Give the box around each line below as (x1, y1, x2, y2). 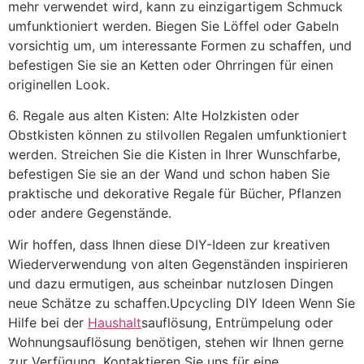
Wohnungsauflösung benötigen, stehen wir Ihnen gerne (8, 333, 344, 350)
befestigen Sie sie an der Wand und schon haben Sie (8, 166, 330, 183)
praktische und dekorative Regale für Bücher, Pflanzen (8, 185, 341, 202)
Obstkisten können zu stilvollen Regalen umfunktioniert (8, 127, 347, 144)
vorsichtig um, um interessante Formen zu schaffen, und (8, 37, 352, 54)
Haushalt (88, 314, 141, 331)
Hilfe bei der (8, 314, 88, 331)
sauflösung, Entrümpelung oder (141, 314, 333, 331)
